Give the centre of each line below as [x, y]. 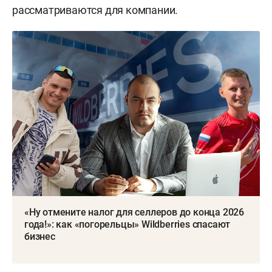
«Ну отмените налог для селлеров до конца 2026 [134, 212]
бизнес [40, 236]
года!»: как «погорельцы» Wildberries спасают [127, 224]
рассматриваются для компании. [95, 10]
